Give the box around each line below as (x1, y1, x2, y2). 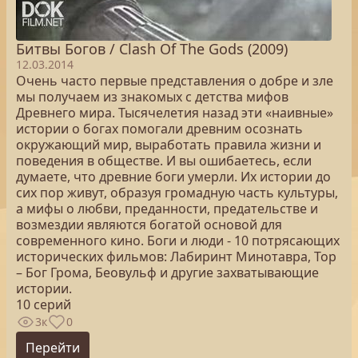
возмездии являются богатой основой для (16, 216, 282, 233)
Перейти (26, 339, 80, 356)
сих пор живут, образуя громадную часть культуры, (16, 184, 338, 201)
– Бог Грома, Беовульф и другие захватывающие (16, 264, 319, 281)
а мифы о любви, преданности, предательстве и (16, 200, 318, 217)
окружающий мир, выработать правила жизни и (16, 136, 321, 153)
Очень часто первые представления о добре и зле (16, 72, 333, 89)
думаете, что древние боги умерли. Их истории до (16, 168, 331, 185)
